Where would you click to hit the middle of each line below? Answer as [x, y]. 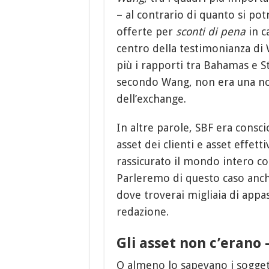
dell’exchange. [151, 98]
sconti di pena [210, 31]
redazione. [142, 211]
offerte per [146, 31]
